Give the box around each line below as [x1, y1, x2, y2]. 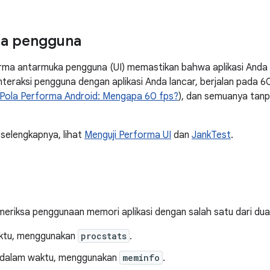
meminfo [122, 252, 160, 263]
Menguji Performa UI [84, 129, 171, 141]
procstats [81, 230, 127, 242]
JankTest [192, 129, 231, 141]
